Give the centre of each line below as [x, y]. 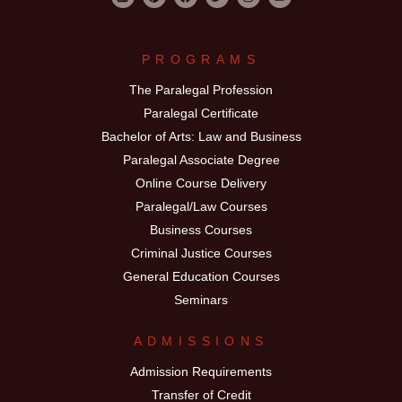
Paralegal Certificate [201, 113]
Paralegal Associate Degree [201, 159]
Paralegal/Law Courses [201, 206]
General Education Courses [201, 276]
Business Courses [201, 229]
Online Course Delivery [201, 183]
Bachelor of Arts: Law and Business [201, 136]
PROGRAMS [201, 59]
